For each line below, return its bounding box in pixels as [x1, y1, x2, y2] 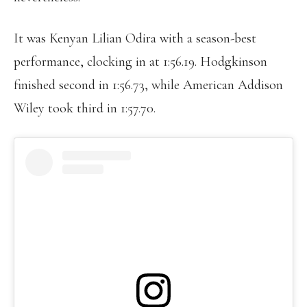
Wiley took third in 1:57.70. [14, 100, 156, 116]
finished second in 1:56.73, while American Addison [14, 77, 283, 93]
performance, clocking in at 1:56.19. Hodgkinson [14, 53, 267, 70]
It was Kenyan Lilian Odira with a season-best [14, 30, 256, 47]
